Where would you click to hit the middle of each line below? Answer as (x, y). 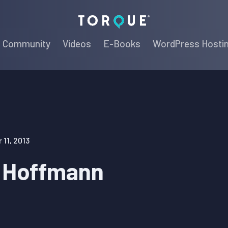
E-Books (122, 43)
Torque (164, 20)
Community (26, 43)
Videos (77, 43)
